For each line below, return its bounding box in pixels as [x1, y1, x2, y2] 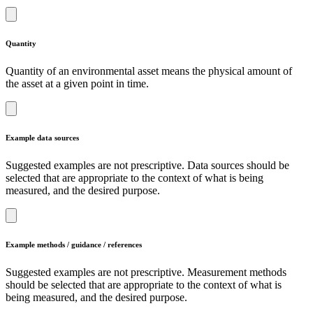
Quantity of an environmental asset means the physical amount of [6, 65, 292, 78]
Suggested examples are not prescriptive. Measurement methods [6, 266, 286, 279]
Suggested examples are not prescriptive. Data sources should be [6, 159, 289, 172]
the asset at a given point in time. [6, 78, 149, 90]
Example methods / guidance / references [6, 240, 142, 249]
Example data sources [6, 133, 79, 143]
